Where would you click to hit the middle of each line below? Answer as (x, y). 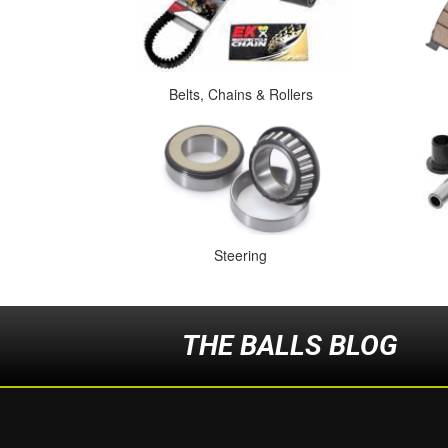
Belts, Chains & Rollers (240, 94)
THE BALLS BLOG (289, 345)
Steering (241, 255)
